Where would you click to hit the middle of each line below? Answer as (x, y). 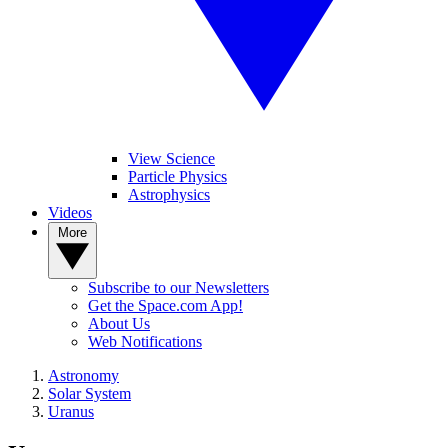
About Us (119, 323)
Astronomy (83, 375)
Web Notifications (145, 341)
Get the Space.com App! (165, 305)
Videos (70, 212)
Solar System (89, 393)
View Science (171, 158)
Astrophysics (169, 194)
